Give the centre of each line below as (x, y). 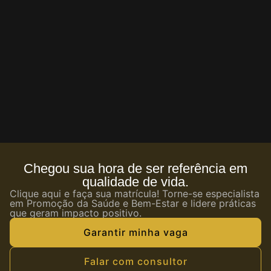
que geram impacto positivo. (76, 213)
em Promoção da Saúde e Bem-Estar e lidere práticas (133, 204)
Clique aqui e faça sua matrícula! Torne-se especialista (135, 194)
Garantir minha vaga (135, 233)
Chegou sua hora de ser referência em (135, 169)
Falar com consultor (135, 262)
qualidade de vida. (135, 182)
